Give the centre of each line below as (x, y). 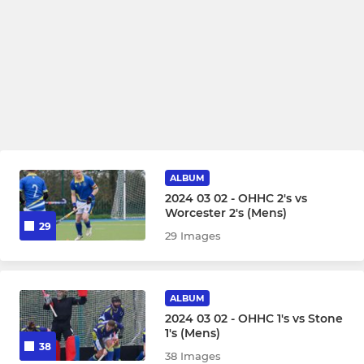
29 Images (193, 235)
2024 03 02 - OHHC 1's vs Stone (254, 318)
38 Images (193, 355)
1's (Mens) (193, 333)
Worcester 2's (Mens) (226, 212)
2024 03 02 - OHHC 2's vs (236, 198)
